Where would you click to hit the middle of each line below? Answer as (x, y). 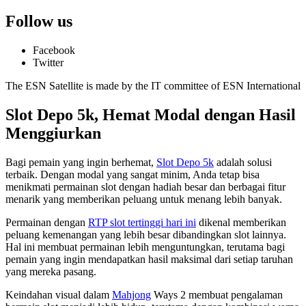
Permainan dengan (47, 222)
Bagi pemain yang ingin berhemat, (81, 162)
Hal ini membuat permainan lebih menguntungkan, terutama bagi (145, 247)
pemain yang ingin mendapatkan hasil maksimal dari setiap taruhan (149, 259)
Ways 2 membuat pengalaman (217, 294)
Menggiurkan (53, 133)
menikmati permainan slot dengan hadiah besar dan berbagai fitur (145, 186)
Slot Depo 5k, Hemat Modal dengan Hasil (151, 114)
